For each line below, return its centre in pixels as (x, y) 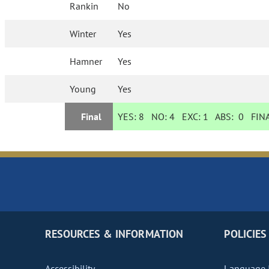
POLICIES (245, 234)
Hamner (86, 62)
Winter (83, 34)
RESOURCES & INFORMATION (114, 234)
